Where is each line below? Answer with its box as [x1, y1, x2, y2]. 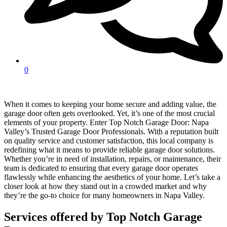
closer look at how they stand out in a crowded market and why [4, 182, 207, 191]
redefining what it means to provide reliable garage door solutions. [4, 145, 215, 155]
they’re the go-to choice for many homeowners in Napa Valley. [4, 191, 205, 200]
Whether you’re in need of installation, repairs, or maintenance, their [4, 155, 221, 164]
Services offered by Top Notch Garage [4, 210, 202, 224]
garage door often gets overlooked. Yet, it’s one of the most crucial [4, 109, 215, 118]
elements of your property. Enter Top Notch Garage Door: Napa [4, 118, 209, 127]
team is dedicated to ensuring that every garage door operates [4, 164, 198, 173]
